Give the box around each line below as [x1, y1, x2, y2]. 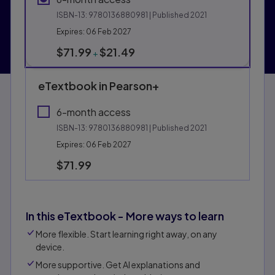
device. [36, 241, 64, 253]
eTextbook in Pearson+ [38, 79, 159, 93]
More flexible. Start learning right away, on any [36, 228, 217, 240]
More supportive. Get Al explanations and [36, 259, 200, 271]
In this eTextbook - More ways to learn [26, 209, 224, 223]
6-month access [56, 106, 131, 119]
